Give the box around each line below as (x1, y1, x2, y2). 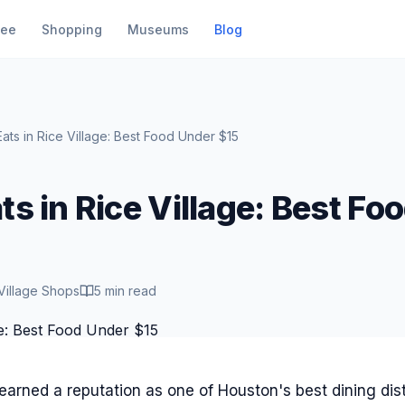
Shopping (41, 21, 102, 37)
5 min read (94, 283, 156, 298)
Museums (127, 21, 189, 37)
